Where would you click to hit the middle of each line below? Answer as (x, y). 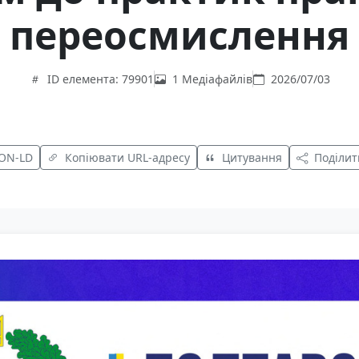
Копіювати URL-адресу (127, 158)
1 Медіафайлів (212, 79)
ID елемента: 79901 (100, 79)
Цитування (252, 158)
